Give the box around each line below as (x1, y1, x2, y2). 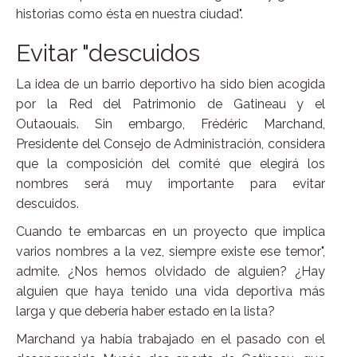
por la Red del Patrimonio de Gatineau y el (16, 96, 325, 112)
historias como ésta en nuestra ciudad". (16, 6, 243, 22)
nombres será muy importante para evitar (16, 176, 325, 192)
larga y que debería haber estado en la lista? (16, 304, 275, 320)
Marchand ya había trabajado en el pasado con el (16, 331, 325, 347)
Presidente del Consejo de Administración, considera (16, 136, 325, 152)
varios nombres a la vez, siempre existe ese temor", (16, 244, 325, 260)
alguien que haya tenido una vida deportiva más (16, 284, 325, 300)
